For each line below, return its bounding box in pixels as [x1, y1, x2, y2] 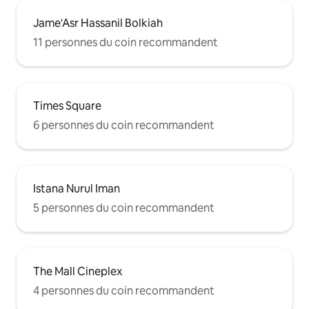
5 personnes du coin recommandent [33, 201, 215, 215]
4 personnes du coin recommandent [33, 283, 215, 298]
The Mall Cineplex [33, 264, 122, 279]
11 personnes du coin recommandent [33, 35, 218, 50]
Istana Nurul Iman [33, 181, 120, 196]
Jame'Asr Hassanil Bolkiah [33, 16, 163, 30]
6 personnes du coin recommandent [33, 118, 215, 132]
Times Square [33, 99, 101, 113]
